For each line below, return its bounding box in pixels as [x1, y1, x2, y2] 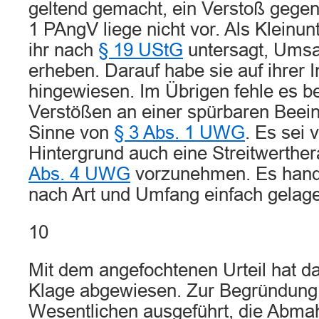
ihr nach [28, 40, 98, 60]
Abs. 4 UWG [28, 164, 130, 184]
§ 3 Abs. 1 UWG [114, 122, 245, 142]
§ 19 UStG [98, 40, 183, 60]
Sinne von [28, 122, 114, 142]
